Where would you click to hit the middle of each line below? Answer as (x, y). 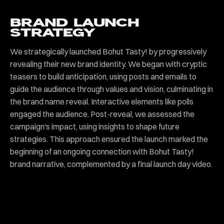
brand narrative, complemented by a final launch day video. (111, 164)
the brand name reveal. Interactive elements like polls (102, 101)
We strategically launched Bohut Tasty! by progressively (108, 51)
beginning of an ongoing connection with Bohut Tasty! (102, 151)
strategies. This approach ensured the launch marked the (109, 139)
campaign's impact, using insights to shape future (95, 126)
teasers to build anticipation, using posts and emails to (103, 76)
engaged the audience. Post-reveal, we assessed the (102, 114)
